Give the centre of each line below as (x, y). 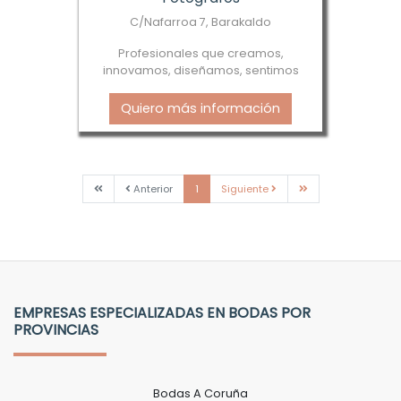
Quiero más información (200, 108)
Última (323, 188)
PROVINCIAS (56, 329)
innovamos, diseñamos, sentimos (200, 70)
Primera (121, 188)
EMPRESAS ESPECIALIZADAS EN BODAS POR (162, 312)
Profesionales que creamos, (200, 53)
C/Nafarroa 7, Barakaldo (200, 21)
